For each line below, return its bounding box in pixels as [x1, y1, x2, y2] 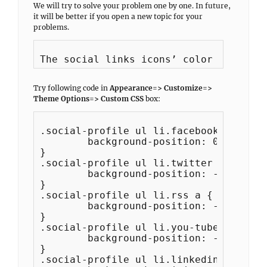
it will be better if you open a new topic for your [33, 12, 203, 21]
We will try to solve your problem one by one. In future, [33, 1, 231, 10]
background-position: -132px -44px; [40, 232, 88, 244]
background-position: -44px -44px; [40, 168, 88, 179]
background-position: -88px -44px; [40, 200, 88, 212]
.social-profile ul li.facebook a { [40, 125, 243, 136]
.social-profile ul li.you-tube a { [40, 222, 243, 233]
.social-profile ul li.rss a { [40, 190, 213, 201]
